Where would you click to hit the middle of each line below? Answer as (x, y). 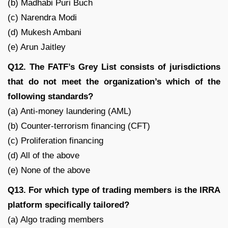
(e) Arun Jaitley (37, 47)
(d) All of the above (44, 155)
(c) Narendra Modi (42, 17)
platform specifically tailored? (68, 205)
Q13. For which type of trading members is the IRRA (114, 190)
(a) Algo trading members (56, 219)
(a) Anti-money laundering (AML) (69, 111)
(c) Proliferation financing (55, 140)
